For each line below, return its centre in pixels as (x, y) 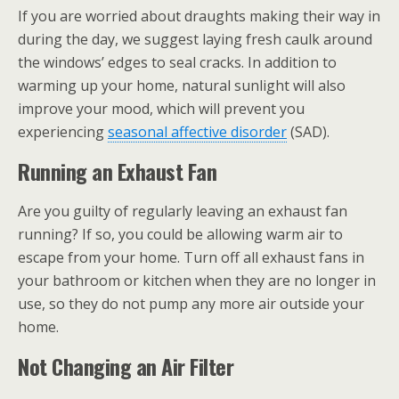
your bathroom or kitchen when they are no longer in (197, 281)
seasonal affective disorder (197, 132)
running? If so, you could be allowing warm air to (180, 234)
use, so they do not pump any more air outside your (191, 304)
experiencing (63, 132)
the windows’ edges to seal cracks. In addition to (177, 62)
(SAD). (308, 132)
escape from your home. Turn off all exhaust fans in (191, 257)
